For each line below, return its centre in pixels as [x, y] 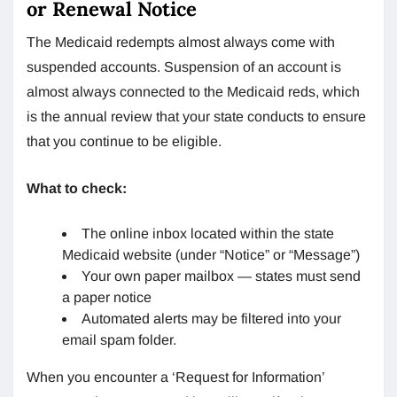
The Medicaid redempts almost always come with [181, 42]
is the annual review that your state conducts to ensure [196, 116]
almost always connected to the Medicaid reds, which [193, 91]
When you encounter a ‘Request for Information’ [175, 377]
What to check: [77, 188]
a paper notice [107, 297]
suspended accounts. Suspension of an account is [184, 66]
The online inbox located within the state [208, 233]
